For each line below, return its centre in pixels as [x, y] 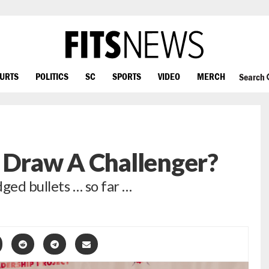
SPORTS [127, 76]
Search [252, 77]
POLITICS [52, 76]
